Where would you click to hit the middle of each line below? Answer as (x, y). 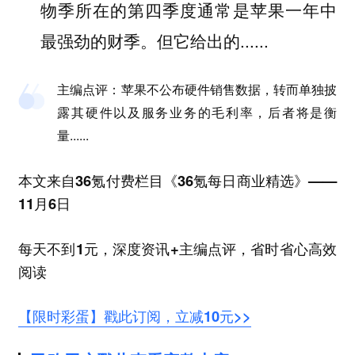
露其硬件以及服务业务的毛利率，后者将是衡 (197, 113)
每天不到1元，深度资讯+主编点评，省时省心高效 (177, 248)
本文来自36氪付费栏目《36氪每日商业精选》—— (177, 181)
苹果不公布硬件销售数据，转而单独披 (229, 90)
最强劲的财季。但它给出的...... (154, 40)
